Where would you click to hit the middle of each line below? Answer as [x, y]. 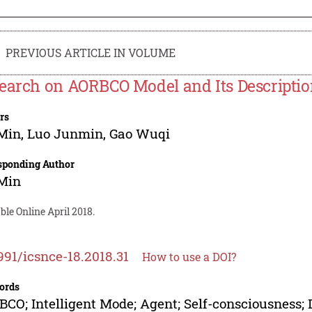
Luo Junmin [65, 133]
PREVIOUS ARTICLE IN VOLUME [91, 52]
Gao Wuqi [140, 133]
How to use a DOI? [189, 256]
